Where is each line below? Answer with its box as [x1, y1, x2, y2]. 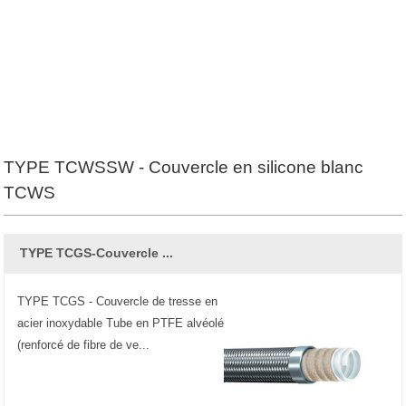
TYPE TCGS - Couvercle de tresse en [16, 294, 217, 308]
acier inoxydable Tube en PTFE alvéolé [16, 315, 224, 330]
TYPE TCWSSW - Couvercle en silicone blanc [4, 158, 364, 178]
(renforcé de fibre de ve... [16, 337, 150, 352]
